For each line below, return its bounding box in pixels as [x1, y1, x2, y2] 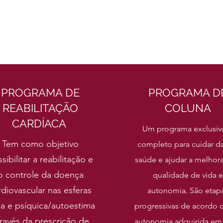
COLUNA [164, 102, 211, 114]
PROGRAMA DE [1, 86, 80, 99]
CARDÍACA [11, 117, 69, 130]
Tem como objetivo [2, 138, 79, 149]
